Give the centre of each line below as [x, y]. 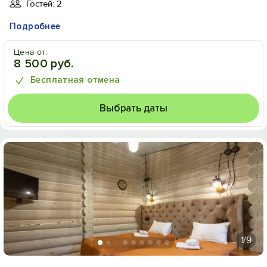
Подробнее [35, 26]
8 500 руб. [44, 64]
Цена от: [31, 52]
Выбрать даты [133, 108]
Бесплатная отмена [75, 80]
